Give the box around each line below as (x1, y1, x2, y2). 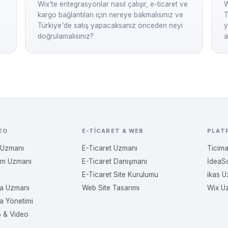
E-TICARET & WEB (81, 127, 144, 134)
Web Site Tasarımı (81, 184, 139, 192)
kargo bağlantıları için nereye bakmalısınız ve (38, 11, 184, 19)
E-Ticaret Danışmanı (81, 157, 147, 165)
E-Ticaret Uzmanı (81, 144, 137, 152)
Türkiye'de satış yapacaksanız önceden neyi (38, 21, 183, 30)
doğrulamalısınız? (38, 32, 94, 40)
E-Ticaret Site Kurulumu (81, 170, 158, 179)
